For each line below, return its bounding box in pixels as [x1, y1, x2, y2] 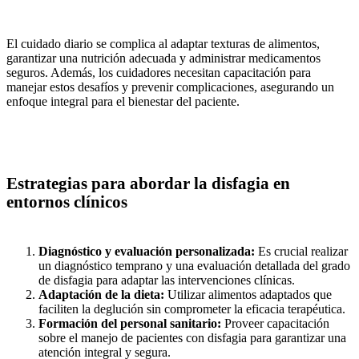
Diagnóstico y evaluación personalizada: [38, 244, 255, 259]
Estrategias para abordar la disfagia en [6, 175, 290, 193]
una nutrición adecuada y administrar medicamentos [59, 51, 321, 66]
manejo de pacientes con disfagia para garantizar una [81, 331, 346, 345]
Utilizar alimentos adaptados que [164, 288, 332, 302]
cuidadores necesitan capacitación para [116, 66, 311, 80]
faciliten [38, 302, 82, 317]
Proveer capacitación [221, 317, 329, 331]
